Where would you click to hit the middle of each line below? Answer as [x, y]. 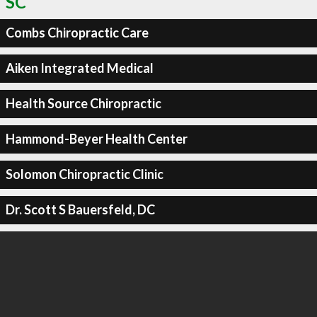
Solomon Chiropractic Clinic [84, 174]
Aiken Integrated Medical [79, 68]
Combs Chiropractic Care [77, 33]
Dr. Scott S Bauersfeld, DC [80, 209]
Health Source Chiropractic [83, 103]
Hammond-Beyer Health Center [96, 139]
